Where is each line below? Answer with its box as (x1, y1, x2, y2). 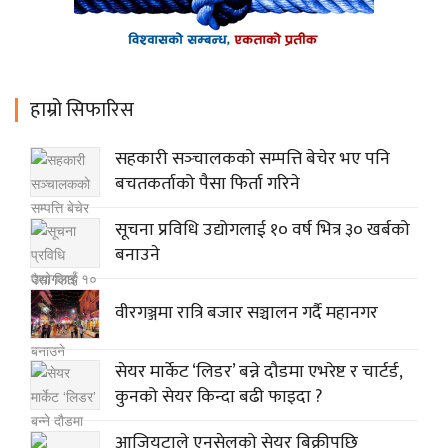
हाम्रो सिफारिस (30, 92, 134, 127)
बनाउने (115, 239, 160, 270)
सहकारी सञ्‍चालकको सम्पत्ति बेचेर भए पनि (115, 143, 390, 174)
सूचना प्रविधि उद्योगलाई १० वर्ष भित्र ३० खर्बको (115, 214, 410, 245)
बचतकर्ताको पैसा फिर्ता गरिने (115, 168, 300, 199)
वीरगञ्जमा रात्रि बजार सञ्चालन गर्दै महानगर (115, 298, 378, 328)
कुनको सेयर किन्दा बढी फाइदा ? (115, 381, 322, 412)
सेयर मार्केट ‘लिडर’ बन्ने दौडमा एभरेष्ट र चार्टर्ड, (115, 356, 402, 387)
